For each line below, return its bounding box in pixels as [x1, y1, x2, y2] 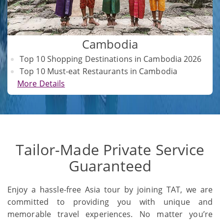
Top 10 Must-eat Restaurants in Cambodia [20, 66, 177, 77]
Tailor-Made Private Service [15, 139, 205, 160]
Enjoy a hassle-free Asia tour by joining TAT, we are [7, 184, 213, 195]
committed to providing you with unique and [7, 196, 213, 208]
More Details [17, 78, 65, 89]
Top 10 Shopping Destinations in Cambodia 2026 [20, 54, 202, 65]
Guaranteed [68, 156, 151, 176]
